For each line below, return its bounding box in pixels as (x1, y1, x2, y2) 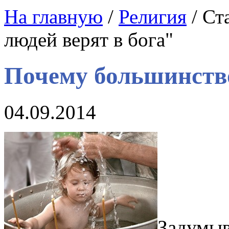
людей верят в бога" (4, 29, 173, 51)
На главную (4, 6, 103, 28)
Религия (119, 6, 187, 28)
